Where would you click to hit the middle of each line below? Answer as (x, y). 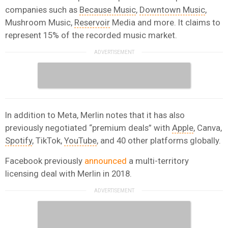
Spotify (19, 140)
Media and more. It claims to (165, 22)
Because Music (108, 9)
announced (106, 161)
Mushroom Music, (40, 22)
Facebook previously (45, 161)
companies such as (42, 9)
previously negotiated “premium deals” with (89, 127)
